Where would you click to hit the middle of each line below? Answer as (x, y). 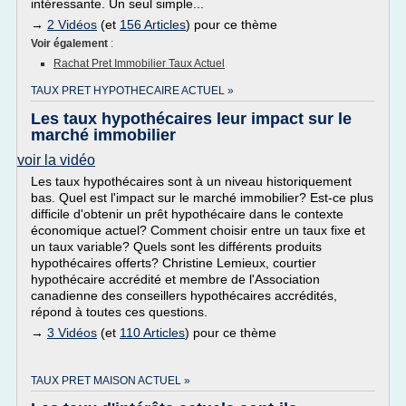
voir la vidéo (56, 160)
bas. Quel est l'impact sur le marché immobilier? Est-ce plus (202, 198)
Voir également (71, 43)
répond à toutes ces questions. (119, 312)
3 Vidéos (72, 333)
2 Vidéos (72, 24)
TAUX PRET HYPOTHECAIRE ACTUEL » (132, 91)
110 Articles (152, 333)
